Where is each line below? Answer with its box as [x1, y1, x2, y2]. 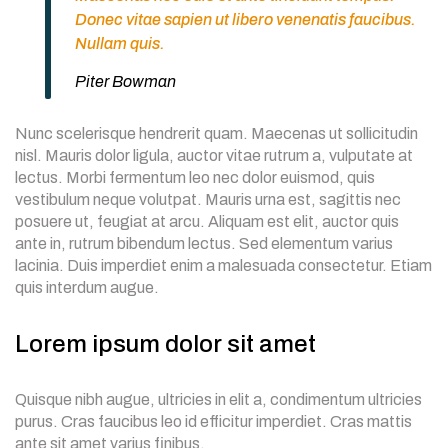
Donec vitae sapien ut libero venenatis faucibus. [75, 11, 416, 29]
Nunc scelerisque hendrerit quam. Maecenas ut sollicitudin [15, 125, 418, 143]
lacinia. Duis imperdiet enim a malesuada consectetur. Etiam [15, 257, 432, 275]
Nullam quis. [75, 35, 165, 53]
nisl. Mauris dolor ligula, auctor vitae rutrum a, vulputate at [15, 147, 413, 165]
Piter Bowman [75, 73, 176, 91]
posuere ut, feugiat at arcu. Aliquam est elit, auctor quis [15, 213, 399, 231]
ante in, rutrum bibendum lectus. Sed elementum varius [15, 235, 393, 253]
